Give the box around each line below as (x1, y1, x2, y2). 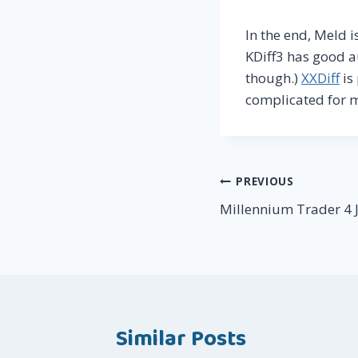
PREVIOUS (236, 173, 294, 189)
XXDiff (301, 68, 340, 87)
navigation (219, 201, 328, 237)
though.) (245, 68, 301, 87)
